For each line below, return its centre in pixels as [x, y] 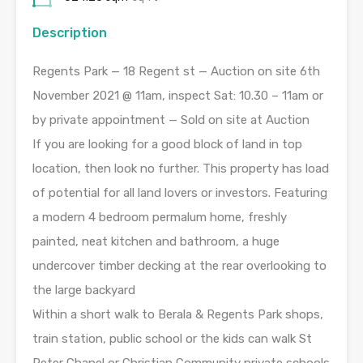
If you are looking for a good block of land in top [167, 144]
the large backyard [84, 290]
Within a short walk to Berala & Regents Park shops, [178, 314]
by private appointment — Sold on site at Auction [171, 120]
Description [70, 32]
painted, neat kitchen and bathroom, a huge [156, 241]
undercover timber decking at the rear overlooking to [179, 265]
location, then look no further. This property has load [181, 168]
